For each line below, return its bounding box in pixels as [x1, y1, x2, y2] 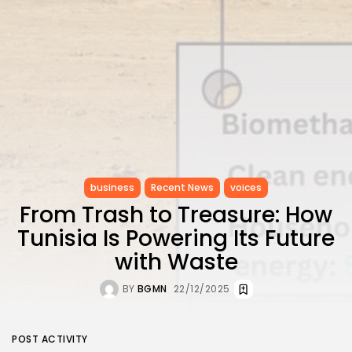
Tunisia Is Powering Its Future [17, 223, 335, 255]
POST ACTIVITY [12, 332, 88, 346]
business [90, 181, 134, 195]
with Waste [114, 247, 238, 278]
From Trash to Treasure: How [20, 200, 332, 231]
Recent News [151, 181, 214, 195]
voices [230, 181, 262, 195]
